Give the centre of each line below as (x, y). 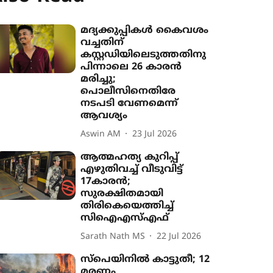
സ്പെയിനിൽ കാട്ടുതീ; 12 (145, 260)
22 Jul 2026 (179, 236)
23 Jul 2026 (155, 134)
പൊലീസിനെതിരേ (128, 91)
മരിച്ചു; (98, 79)
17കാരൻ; (106, 182)
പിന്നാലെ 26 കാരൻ (131, 67)
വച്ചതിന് (102, 43)
